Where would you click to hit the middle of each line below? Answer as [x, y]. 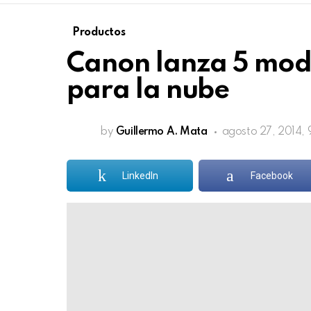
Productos [99, 33]
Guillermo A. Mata [161, 132]
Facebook [272, 176]
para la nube [148, 91]
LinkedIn [141, 176]
